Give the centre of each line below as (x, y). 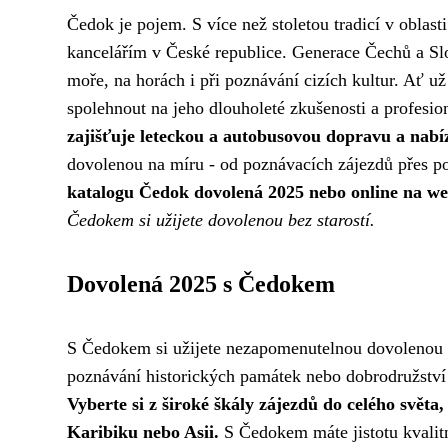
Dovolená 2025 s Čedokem (201, 284)
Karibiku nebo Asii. (143, 432)
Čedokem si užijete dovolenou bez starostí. (221, 220)
